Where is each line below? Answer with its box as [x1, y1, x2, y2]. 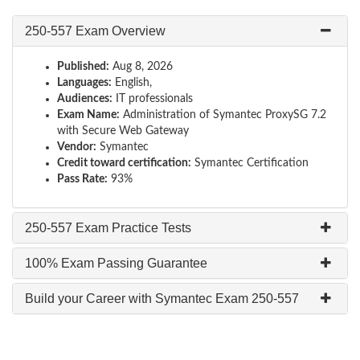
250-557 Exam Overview [25, 24, 166, 38]
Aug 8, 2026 [109, 61, 173, 72]
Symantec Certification [191, 157, 309, 169]
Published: [57, 61, 109, 72]
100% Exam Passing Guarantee [25, 256, 207, 270]
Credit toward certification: [57, 157, 191, 169]
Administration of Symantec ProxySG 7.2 [120, 109, 326, 121]
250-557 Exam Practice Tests [25, 221, 191, 235]
